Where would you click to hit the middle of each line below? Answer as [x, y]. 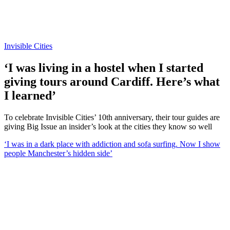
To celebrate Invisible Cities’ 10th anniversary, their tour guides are [112, 117]
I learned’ [30, 95]
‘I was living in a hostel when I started [104, 68]
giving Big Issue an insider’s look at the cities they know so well [108, 126]
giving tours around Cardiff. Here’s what [112, 81]
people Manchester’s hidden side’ [58, 153]
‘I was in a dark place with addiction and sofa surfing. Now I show [112, 144]
